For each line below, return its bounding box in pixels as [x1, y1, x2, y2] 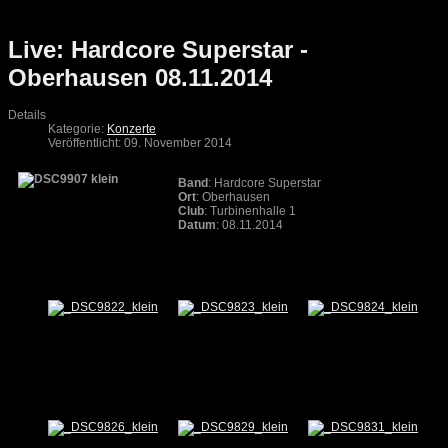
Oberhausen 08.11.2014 [8, 64, 272, 92]
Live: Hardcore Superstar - [8, 36, 308, 64]
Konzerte [107, 122, 156, 137]
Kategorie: [48, 122, 107, 137]
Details [8, 108, 46, 123]
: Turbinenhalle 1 [204, 204, 296, 219]
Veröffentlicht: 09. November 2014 [48, 136, 232, 151]
